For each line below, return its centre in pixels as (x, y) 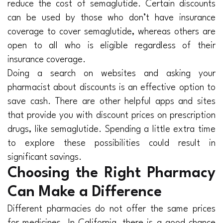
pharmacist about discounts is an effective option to (111, 88)
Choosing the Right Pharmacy (111, 174)
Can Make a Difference (85, 193)
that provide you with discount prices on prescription (111, 116)
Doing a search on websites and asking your (111, 74)
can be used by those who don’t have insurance (111, 18)
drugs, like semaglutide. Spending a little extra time (111, 130)
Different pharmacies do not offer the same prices (111, 209)
